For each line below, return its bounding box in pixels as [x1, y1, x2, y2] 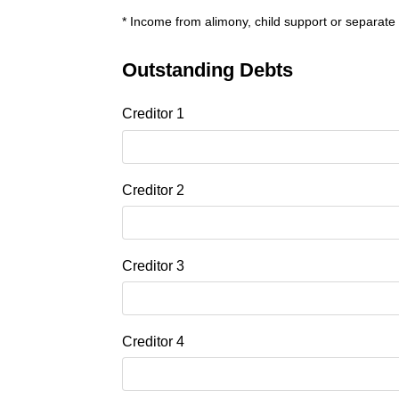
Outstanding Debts [122, 59, 293, 82]
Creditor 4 [122, 334, 184, 349]
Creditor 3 [122, 257, 184, 273]
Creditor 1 [122, 106, 184, 122]
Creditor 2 [122, 182, 184, 198]
